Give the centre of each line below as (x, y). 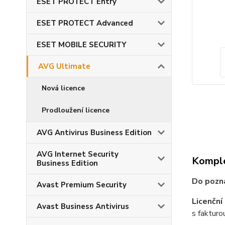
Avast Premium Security (82, 185)
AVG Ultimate (64, 67)
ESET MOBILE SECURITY (82, 45)
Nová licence (63, 88)
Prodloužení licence (76, 110)
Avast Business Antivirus (83, 207)
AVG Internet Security (78, 154)
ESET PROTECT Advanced (85, 23)
